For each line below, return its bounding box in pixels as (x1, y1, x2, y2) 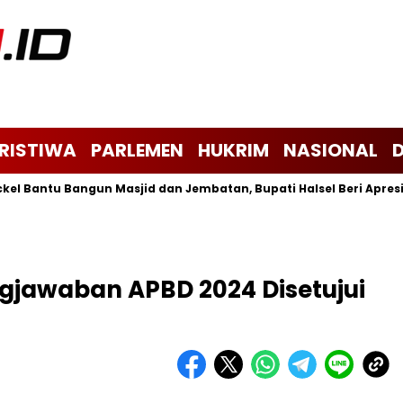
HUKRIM (198, 138, 269, 163)
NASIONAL (283, 138, 378, 163)
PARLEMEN (91, 138, 184, 163)
